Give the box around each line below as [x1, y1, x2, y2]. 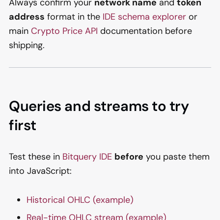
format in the [45, 11, 103, 23]
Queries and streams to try [9, 97, 189, 116]
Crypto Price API [31, 25, 98, 37]
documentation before [98, 25, 192, 37]
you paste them [143, 151, 210, 163]
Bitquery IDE [62, 151, 112, 163]
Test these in [9, 151, 62, 163]
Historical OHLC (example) [27, 193, 134, 206]
